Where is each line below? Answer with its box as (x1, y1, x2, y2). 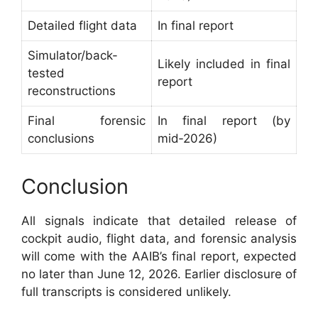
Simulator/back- (28, 48, 118, 63)
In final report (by (158, 114, 290, 128)
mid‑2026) (158, 131, 217, 146)
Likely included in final (158, 57, 290, 72)
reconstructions (28, 84, 116, 99)
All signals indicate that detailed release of (21, 213, 297, 228)
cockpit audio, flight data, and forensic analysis (21, 231, 297, 246)
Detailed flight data (28, 18, 137, 33)
